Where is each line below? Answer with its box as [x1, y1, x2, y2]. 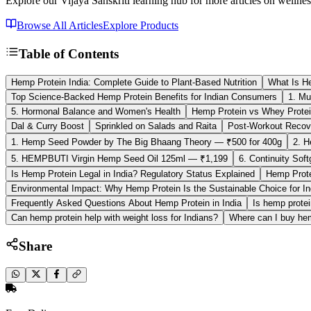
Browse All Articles [17, 19, 103, 32]
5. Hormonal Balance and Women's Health [11, 106, 180, 117]
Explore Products [103, 19, 178, 32]
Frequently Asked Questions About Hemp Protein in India [11, 197, 242, 208]
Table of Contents [18, 46, 119, 61]
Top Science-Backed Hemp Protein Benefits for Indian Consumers [11, 91, 277, 102]
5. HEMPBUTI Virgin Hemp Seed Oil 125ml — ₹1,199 [11, 153, 228, 164]
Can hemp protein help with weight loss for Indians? [11, 212, 218, 223]
